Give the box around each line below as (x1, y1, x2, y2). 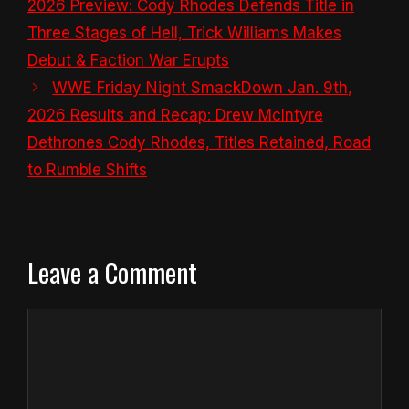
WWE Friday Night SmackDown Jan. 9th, (52, 78, 353, 97)
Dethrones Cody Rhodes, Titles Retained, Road (27, 132, 371, 152)
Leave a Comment (27, 251, 197, 291)
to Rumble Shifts (27, 160, 147, 179)
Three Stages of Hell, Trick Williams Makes (27, 23, 341, 42)
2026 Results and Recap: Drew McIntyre (27, 105, 323, 124)
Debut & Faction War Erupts (27, 50, 229, 69)
